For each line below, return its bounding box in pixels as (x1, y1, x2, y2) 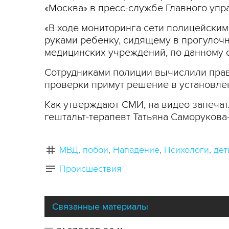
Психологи (164, 144, 209, 155)
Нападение (113, 144, 159, 155)
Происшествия (59, 163, 122, 174)
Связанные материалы (52, 201, 148, 212)
